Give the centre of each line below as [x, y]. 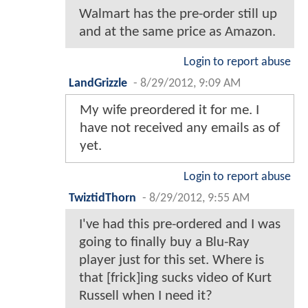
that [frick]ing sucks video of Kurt [175, 278]
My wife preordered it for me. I [169, 111]
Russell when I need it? [146, 296]
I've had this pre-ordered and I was [180, 225]
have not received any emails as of [180, 129]
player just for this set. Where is [172, 261]
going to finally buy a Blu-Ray [164, 243]
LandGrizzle [98, 84]
